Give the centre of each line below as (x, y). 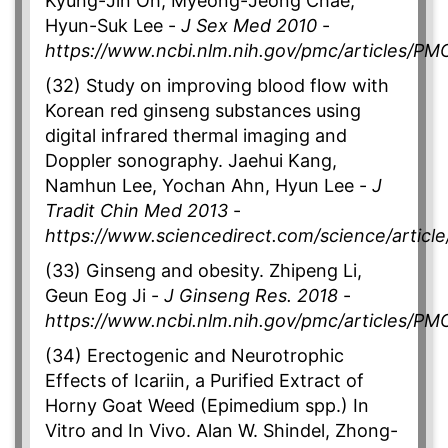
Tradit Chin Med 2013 (136, 211)
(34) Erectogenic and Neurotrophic (194, 356)
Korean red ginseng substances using (203, 111)
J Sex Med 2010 (249, 26)
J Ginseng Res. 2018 (251, 296)
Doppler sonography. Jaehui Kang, (191, 161)
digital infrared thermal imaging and (196, 136)
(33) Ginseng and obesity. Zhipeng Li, (203, 271)
